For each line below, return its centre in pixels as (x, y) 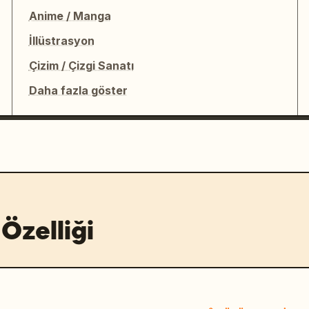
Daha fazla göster (78, 90)
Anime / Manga (70, 16)
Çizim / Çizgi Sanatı (81, 66)
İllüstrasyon (61, 41)
